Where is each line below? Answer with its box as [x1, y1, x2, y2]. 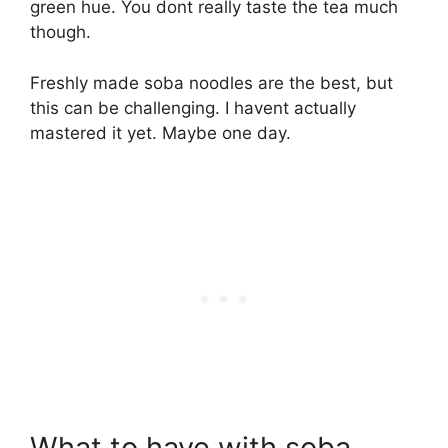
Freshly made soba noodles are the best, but [30, 72, 393, 93]
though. [30, 22, 91, 43]
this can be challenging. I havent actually [30, 97, 356, 118]
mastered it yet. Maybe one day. [30, 122, 291, 143]
